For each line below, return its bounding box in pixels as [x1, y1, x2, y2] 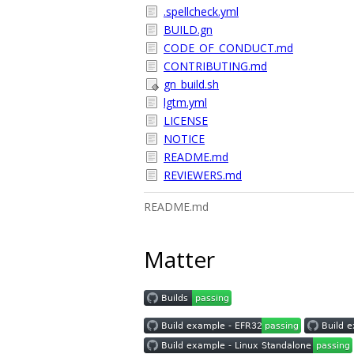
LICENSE [164, 113, 208, 128]
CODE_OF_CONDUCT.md [164, 40, 293, 55]
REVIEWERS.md [164, 168, 242, 183]
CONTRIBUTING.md [164, 58, 267, 73]
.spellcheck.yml [164, 4, 239, 19]
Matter [144, 243, 215, 274]
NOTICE [164, 131, 205, 146]
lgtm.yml [164, 95, 207, 110]
